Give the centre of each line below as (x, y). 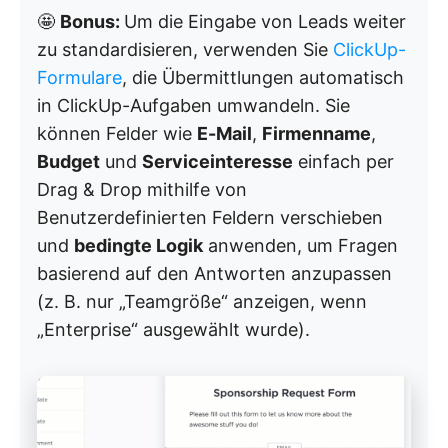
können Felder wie (117, 134)
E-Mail (224, 134)
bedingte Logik (138, 246)
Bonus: (92, 22)
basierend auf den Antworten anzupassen (214, 274)
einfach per (343, 162)
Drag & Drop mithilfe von (142, 190)
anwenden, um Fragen (300, 246)
